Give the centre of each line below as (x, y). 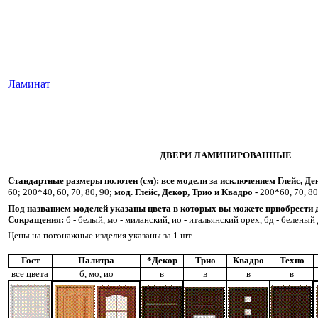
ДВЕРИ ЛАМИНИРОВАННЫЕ (225, 155)
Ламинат (29, 84)
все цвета (30, 273)
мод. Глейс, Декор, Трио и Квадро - (187, 192)
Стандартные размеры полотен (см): (84, 180)
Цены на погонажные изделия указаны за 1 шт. (100, 235)
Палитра (96, 260)
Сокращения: (36, 219)
